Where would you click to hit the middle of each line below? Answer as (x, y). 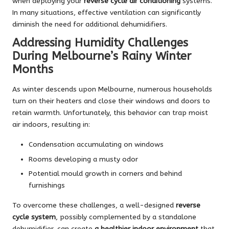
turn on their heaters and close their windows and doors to (111, 101)
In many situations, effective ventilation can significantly (107, 13)
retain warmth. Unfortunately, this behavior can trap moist (110, 113)
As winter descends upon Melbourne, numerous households (112, 89)
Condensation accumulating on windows (96, 145)
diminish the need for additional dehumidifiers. (90, 25)
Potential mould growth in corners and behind (105, 173)
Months (33, 70)
